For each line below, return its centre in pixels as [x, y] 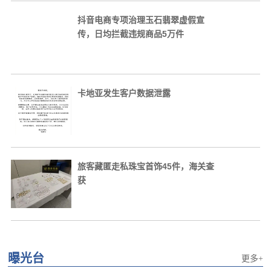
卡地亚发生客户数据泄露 [124, 93]
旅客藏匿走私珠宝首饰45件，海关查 [145, 166]
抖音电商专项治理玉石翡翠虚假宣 [141, 20]
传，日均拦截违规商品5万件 [130, 34]
